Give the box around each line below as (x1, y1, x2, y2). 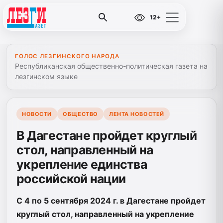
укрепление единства (16, 156, 147, 172)
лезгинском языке (14, 72, 78, 81)
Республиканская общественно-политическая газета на (14, 62, 208, 70)
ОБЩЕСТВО (63, 111, 98, 118)
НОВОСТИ (22, 111, 52, 118)
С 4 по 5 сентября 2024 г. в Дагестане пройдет (16, 195, 206, 206)
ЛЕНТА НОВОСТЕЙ (109, 111, 164, 118)
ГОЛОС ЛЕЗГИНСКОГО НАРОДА (14, 53, 119, 60)
